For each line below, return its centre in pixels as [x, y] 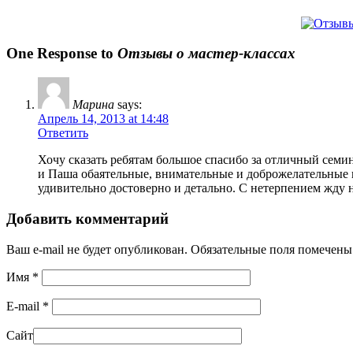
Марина [93, 105]
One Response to [62, 54]
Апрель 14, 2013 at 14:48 [103, 119]
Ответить [63, 133]
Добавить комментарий [87, 218]
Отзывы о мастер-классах [206, 54]
